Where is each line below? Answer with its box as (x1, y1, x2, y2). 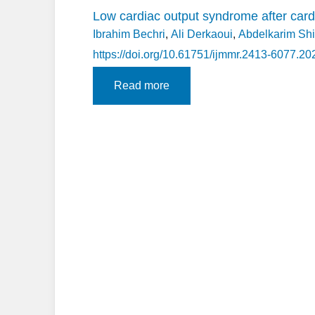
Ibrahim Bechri (93, 28, 165, 40)
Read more (114, 79, 169, 91)
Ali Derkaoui (171, 28, 233, 40)
